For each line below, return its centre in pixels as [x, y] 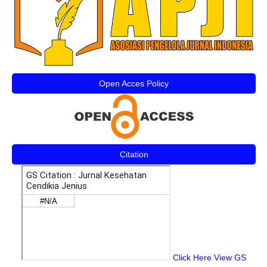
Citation [134, 154]
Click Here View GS [208, 257]
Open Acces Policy [134, 83]
